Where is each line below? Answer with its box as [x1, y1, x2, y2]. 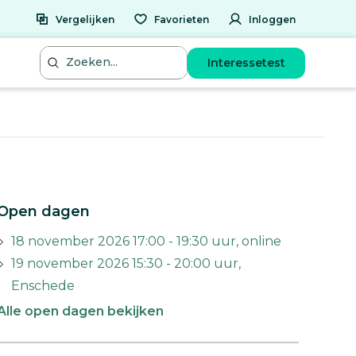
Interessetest [207, 55, 285, 70]
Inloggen [249, 13, 296, 25]
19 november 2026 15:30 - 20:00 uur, [11, 256, 241, 271]
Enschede [11, 278, 75, 293]
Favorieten [154, 13, 209, 25]
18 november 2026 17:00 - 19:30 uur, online [11, 234, 281, 249]
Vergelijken [56, 13, 114, 25]
